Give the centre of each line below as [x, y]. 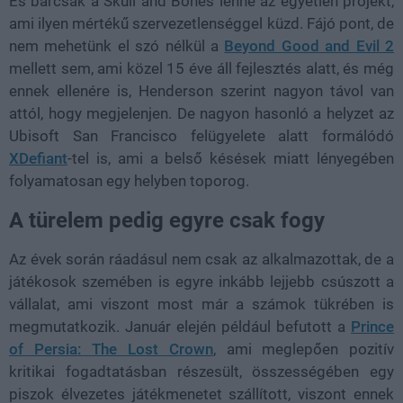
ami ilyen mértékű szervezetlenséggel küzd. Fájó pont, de [201, 23]
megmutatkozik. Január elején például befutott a [180, 326]
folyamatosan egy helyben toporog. [129, 180]
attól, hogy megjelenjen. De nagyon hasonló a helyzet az [201, 113]
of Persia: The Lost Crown [111, 349]
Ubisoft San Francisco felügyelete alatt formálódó [201, 135]
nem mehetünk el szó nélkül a [117, 45]
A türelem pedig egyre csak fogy [167, 220]
